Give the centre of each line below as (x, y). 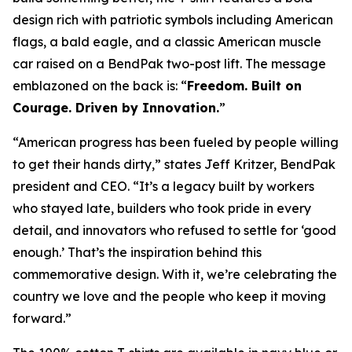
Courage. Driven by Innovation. (116, 108)
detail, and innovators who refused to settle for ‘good (174, 230)
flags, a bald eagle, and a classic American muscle (167, 42)
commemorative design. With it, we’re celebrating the (175, 274)
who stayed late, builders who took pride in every (162, 208)
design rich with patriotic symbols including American (173, 20)
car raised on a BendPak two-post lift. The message (169, 64)
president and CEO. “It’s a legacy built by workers (163, 186)
